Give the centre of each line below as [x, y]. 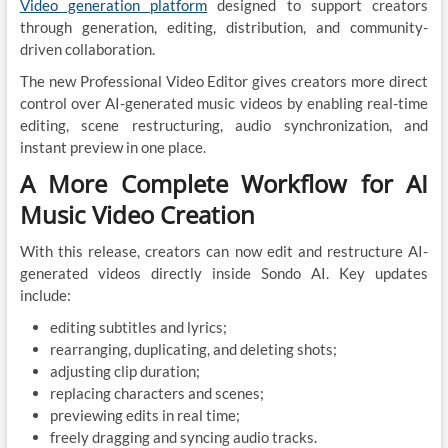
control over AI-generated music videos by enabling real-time [224, 103]
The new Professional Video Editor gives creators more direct [224, 81]
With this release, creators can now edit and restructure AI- [224, 251]
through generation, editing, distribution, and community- [224, 27]
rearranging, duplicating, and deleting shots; [193, 349]
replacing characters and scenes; [156, 393]
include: [45, 295]
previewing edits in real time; [144, 415]
